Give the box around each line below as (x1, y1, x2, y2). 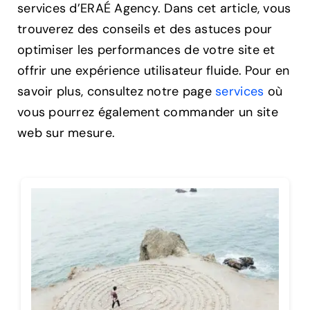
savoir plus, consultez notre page (17, 83, 216, 100)
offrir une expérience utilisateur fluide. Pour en (17, 62, 290, 80)
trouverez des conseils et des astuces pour (17, 21, 273, 38)
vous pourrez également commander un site (17, 104, 278, 121)
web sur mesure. (17, 125, 116, 142)
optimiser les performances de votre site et (17, 42, 275, 59)
